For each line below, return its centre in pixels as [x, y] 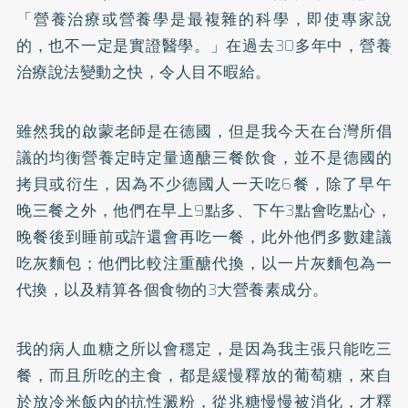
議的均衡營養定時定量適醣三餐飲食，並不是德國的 [204, 158]
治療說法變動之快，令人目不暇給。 [143, 72]
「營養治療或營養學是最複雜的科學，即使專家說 [204, 19]
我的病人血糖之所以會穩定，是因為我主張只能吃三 [204, 349]
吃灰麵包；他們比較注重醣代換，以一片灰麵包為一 [204, 263]
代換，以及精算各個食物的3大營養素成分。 [172, 290]
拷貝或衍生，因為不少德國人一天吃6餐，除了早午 [204, 184]
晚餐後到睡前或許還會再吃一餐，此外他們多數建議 [204, 237]
